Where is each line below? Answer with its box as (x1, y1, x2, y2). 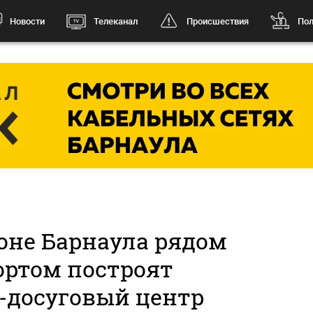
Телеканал (93, 15, 138, 27)
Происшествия (186, 15, 249, 27)
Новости (9, 15, 45, 27)
